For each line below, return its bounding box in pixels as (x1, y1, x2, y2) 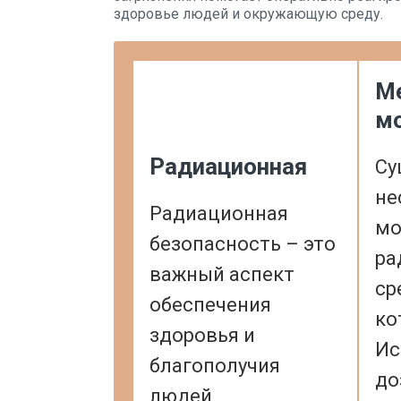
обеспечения (149, 294, 271, 316)
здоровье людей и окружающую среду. (114, 5, 383, 22)
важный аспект (149, 263, 294, 286)
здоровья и (149, 324, 255, 346)
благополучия (149, 354, 280, 377)
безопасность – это (149, 233, 336, 255)
